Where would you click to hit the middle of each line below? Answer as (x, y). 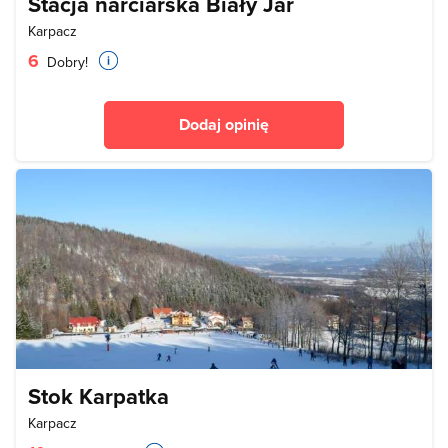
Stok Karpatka (98, 396)
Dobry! (65, 62)
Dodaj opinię (224, 124)
